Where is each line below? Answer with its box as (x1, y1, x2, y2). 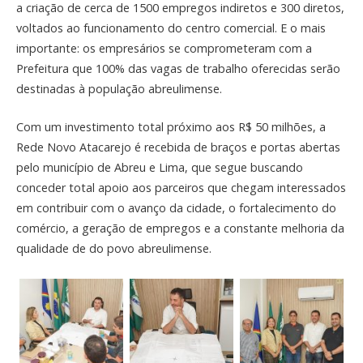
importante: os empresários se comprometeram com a (16, 41, 312, 57)
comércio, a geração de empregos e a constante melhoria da (16, 220, 344, 236)
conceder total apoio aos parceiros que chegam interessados (16, 179, 346, 195)
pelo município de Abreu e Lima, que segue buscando (16, 159, 303, 175)
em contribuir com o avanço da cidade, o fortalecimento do (16, 199, 336, 216)
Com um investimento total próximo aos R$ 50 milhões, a (16, 118, 326, 135)
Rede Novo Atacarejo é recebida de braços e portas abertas (16, 139, 340, 155)
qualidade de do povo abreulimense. (16, 240, 211, 256)
